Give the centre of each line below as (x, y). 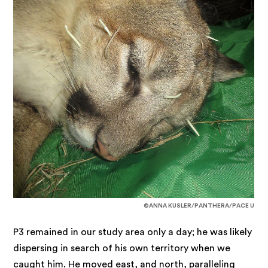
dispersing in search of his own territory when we (122, 248)
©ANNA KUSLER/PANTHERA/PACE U (199, 205)
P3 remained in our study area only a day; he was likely (133, 232)
